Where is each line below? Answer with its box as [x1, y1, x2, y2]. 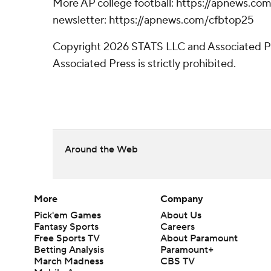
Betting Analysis [34, 244, 104, 256]
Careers [160, 221, 195, 233]
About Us [160, 209, 202, 221]
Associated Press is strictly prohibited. [53, 57, 236, 71]
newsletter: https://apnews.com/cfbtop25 [53, 13, 254, 27]
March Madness [34, 255, 103, 267]
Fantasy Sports [34, 221, 99, 233]
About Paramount [160, 232, 238, 244]
